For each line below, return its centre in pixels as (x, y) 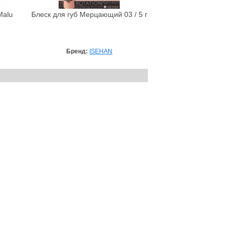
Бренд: (78, 51)
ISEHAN (101, 51)
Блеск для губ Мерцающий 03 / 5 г (89, 14)
